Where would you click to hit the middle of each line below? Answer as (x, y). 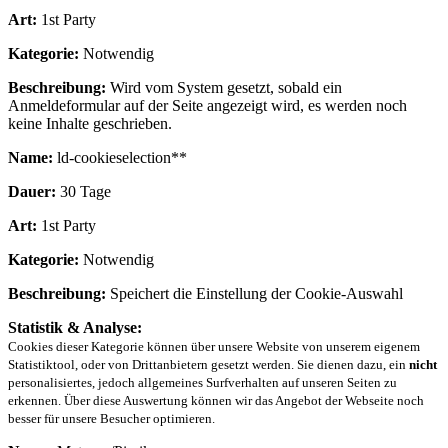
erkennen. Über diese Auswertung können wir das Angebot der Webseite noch (216, 401)
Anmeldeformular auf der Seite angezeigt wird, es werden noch (207, 106)
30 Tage (83, 192)
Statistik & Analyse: (75, 328)
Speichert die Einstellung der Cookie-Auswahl (254, 294)
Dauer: (32, 192)
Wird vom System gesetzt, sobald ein (224, 88)
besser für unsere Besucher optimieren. (111, 419)
